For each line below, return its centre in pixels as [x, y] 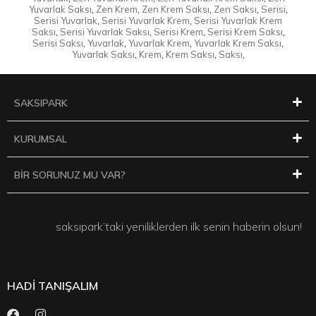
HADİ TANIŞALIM [53, 286]
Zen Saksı [235, 9]
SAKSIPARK [41, 103]
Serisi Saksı [58, 43]
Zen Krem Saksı [175, 9]
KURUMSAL [41, 139]
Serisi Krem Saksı [245, 31]
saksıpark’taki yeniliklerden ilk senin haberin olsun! [179, 226]
